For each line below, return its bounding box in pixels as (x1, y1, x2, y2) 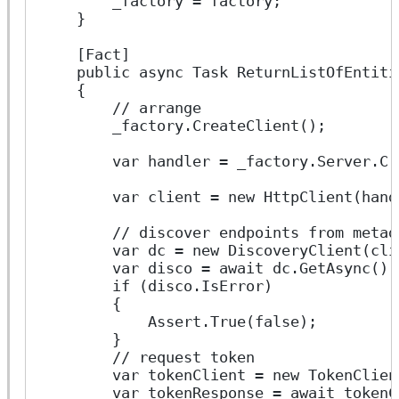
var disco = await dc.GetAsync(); (41, 259, 397, 277)
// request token (41, 348, 255, 366)
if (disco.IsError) (41, 277, 273, 295)
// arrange (41, 99, 201, 117)
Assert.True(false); (41, 313, 317, 330)
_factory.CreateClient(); (41, 117, 326, 134)
